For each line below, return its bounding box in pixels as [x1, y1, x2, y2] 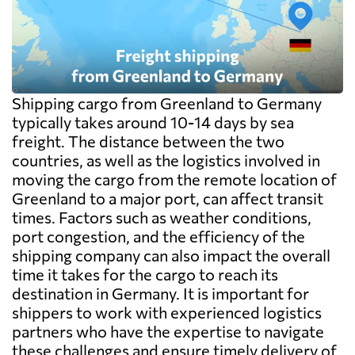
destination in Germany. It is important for [12, 284, 309, 303]
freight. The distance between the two [12, 132, 284, 151]
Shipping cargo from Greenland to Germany [12, 94, 322, 113]
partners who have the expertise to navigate [12, 322, 324, 342]
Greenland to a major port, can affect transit [12, 189, 323, 208]
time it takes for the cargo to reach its [12, 265, 278, 284]
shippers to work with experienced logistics [12, 303, 322, 323]
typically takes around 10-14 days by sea [12, 113, 294, 132]
